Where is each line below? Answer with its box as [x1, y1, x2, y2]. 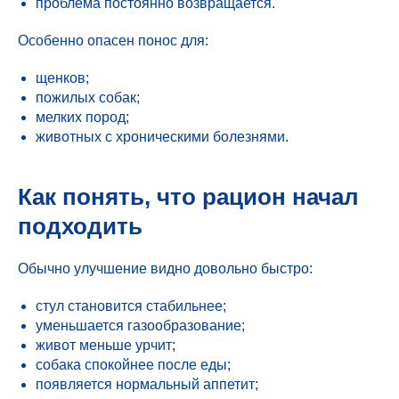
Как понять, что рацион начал [18, 183, 359, 210]
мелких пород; [36, 110, 129, 125]
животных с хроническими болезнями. [36, 129, 289, 144]
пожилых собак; [36, 90, 140, 105]
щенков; [36, 70, 89, 85]
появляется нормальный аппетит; [36, 377, 258, 392]
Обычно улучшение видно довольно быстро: [18, 261, 313, 276]
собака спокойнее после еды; [36, 357, 231, 372]
